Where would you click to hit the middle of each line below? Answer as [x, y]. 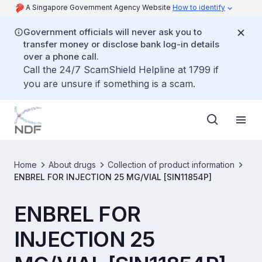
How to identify [199, 7]
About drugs [72, 165]
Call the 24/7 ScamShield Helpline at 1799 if [121, 70]
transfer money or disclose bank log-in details [121, 44]
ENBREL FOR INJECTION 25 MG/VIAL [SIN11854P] [113, 177]
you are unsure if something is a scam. [109, 84]
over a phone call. [61, 56]
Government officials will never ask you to [113, 32]
